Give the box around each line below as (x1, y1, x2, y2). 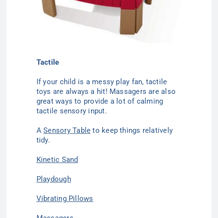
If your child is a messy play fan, (36, 77, 146, 86)
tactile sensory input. (36, 106, 107, 115)
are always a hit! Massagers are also (51, 87, 176, 96)
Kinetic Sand (36, 155, 78, 164)
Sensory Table (43, 126, 91, 135)
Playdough (36, 174, 71, 183)
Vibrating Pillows (36, 194, 93, 203)
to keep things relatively (91, 126, 173, 135)
